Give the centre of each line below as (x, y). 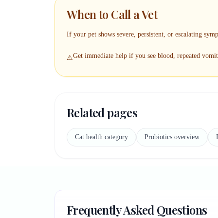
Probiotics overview (172, 137)
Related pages (102, 112)
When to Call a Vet (112, 14)
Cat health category (101, 137)
